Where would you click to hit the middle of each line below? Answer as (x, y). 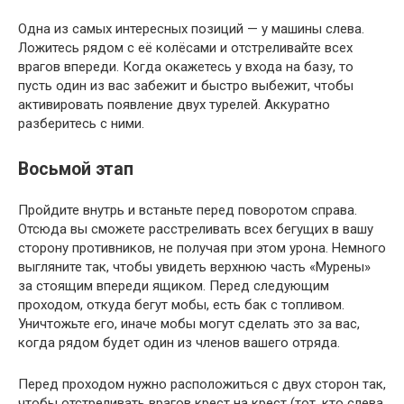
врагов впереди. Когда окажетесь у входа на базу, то (186, 67)
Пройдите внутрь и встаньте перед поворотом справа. (188, 211)
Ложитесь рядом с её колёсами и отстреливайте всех (185, 48)
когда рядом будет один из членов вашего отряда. (179, 343)
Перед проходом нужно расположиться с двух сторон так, (202, 385)
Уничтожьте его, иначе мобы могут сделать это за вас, (189, 324)
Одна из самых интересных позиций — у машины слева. (191, 29)
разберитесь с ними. (81, 124)
